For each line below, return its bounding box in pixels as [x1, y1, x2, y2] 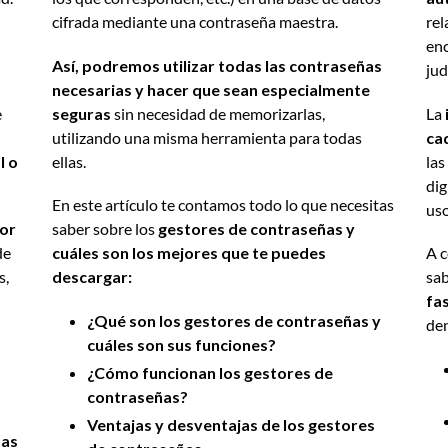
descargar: [52, 267, 133, 287]
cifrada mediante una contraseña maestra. [52, 12, 339, 32]
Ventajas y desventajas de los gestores [87, 414, 376, 434]
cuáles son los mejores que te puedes [52, 243, 327, 263]
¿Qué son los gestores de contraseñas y [87, 310, 382, 330]
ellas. [52, 151, 87, 171]
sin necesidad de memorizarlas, [111, 103, 326, 123]
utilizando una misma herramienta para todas [52, 127, 363, 147]
